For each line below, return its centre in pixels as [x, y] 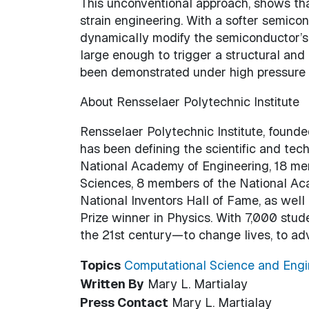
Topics [100, 265]
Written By [112, 283]
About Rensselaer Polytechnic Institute [189, 101]
